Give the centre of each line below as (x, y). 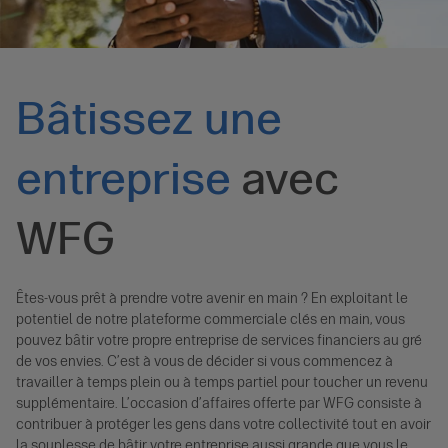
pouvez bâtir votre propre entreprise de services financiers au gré (219, 341)
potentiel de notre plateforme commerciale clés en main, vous (210, 320)
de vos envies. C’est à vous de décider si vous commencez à (204, 362)
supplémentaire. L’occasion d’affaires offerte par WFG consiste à (219, 404)
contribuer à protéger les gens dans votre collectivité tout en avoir (223, 425)
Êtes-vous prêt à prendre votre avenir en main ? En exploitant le (212, 299)
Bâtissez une (149, 118)
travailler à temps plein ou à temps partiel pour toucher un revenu (222, 383)
